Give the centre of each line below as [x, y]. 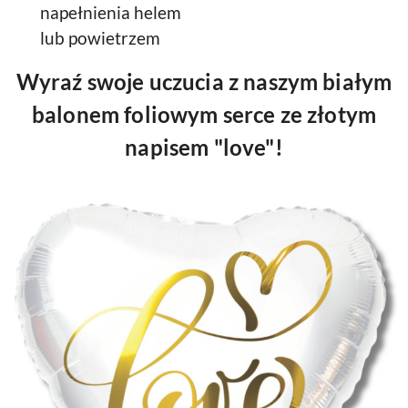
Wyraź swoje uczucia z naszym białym [204, 82]
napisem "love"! [204, 147]
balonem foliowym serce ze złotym [204, 114]
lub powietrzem [100, 38]
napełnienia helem [111, 13]
